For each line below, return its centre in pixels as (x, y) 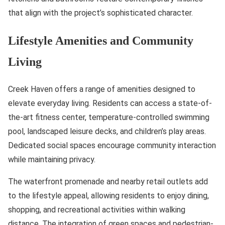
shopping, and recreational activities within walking (97, 209)
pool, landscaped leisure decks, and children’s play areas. (107, 131)
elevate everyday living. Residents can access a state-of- (110, 103)
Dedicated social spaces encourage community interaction (112, 145)
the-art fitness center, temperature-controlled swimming (109, 117)
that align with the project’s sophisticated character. (100, 13)
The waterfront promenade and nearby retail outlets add (108, 181)
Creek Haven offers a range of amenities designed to (102, 89)
